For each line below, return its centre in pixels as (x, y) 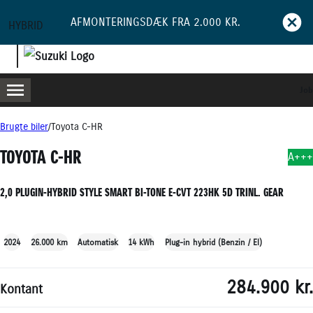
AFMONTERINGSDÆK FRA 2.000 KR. (155, 22)
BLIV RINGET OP (249, 119)
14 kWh (141, 242)
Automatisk (97, 242)
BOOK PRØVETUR (87, 119)
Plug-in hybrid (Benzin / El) (213, 242)
